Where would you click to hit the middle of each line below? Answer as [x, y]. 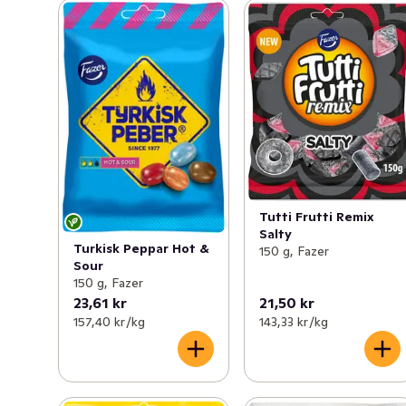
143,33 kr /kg [294, 321]
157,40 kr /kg [109, 321]
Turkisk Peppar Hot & [141, 248]
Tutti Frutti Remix [317, 217]
